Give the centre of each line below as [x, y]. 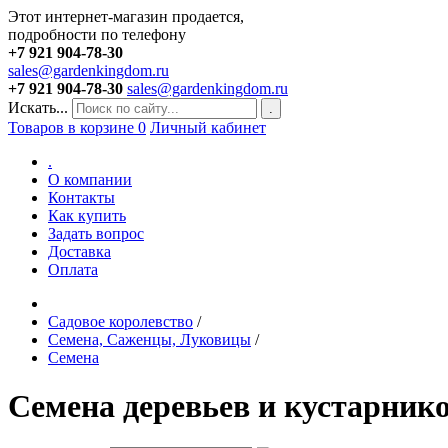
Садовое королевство [120, 321]
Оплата [73, 269]
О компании [90, 179]
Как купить [87, 215]
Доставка [79, 251]
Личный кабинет [208, 127]
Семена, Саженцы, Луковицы [149, 339]
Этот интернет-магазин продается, [126, 16]
